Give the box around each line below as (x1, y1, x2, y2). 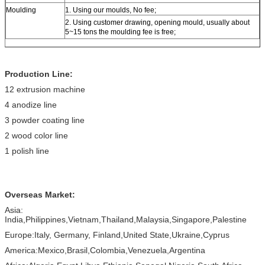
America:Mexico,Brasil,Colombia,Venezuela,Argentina (5, 245, 205, 255)
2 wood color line (5, 130, 68, 140)
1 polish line (5, 146, 49, 156)
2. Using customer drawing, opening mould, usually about (65, 18, 250, 27)
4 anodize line (5, 99, 57, 109)
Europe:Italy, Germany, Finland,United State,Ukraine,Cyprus (5, 230, 230, 240)
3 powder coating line (5, 115, 85, 125)
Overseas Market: (5, 189, 75, 199)
